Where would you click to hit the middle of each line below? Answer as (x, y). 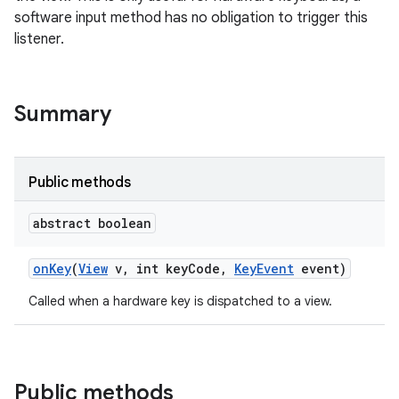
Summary (63, 114)
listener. (39, 39)
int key (159, 269)
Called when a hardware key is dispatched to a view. (180, 301)
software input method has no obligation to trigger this (191, 18)
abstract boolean (92, 223)
